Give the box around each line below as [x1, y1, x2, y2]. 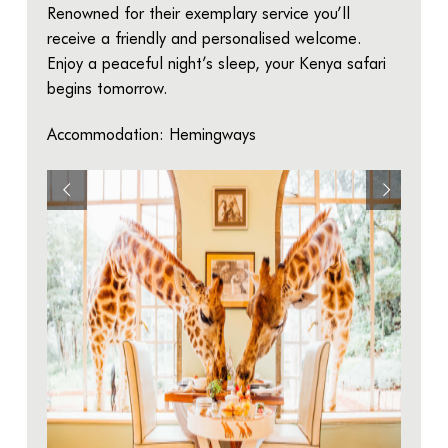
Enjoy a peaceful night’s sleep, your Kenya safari [46, 51, 386, 73]
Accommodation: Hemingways [46, 122, 256, 144]
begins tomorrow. [46, 76, 167, 98]
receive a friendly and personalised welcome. [46, 26, 361, 48]
